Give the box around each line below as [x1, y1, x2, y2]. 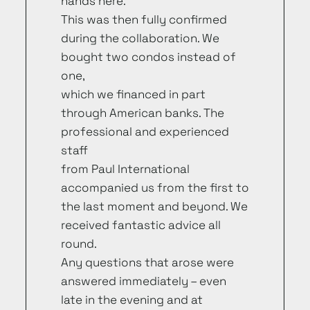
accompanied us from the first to [60, 180, 249, 195]
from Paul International [60, 161, 190, 176]
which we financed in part [60, 86, 206, 102]
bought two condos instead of [60, 49, 236, 64]
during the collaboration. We [60, 30, 219, 46]
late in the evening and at [60, 292, 203, 307]
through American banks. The [60, 105, 224, 120]
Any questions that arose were [60, 255, 234, 270]
